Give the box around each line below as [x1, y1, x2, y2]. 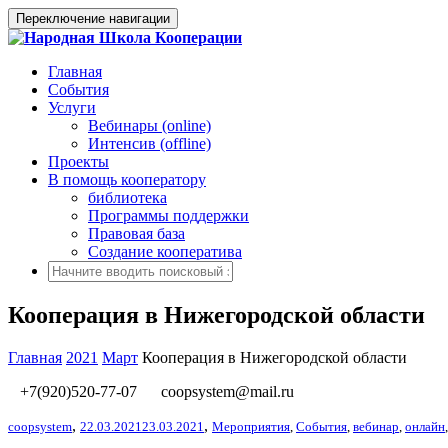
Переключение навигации [16, 11, 170, 26]
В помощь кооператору [48, 171, 206, 188]
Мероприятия [212, 418, 290, 434]
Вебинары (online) [88, 117, 211, 134]
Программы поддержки [88, 207, 249, 224]
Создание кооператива [88, 243, 242, 260]
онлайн [405, 418, 445, 434]
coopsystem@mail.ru [157, 382, 294, 400]
